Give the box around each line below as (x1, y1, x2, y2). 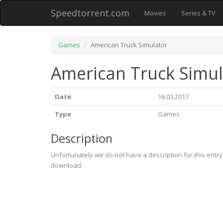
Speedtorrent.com (51, 7, 129, 19)
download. (51, 161, 83, 170)
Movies (144, 8, 166, 17)
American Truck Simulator (91, 40, 167, 49)
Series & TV (181, 8, 216, 17)
